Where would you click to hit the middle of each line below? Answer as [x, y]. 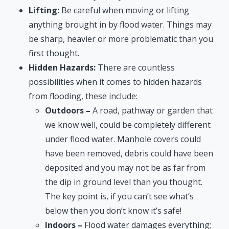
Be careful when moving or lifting [124, 10]
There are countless [136, 68]
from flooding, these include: [83, 96]
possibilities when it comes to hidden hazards [115, 82]
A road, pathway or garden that [152, 111]
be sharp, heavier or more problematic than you [121, 39]
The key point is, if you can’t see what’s [119, 197]
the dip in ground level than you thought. [124, 182]
